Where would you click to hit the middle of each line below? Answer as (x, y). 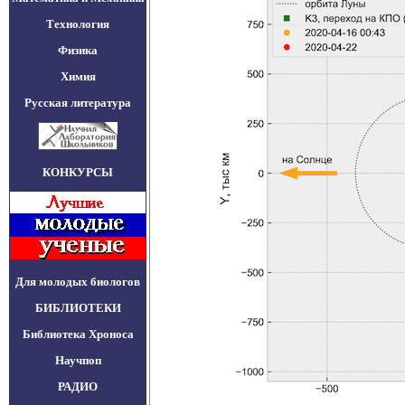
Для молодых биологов (78, 282)
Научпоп (78, 360)
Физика (78, 50)
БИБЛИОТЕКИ (78, 308)
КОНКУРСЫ (78, 172)
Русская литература (78, 103)
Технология (78, 24)
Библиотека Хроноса (78, 334)
